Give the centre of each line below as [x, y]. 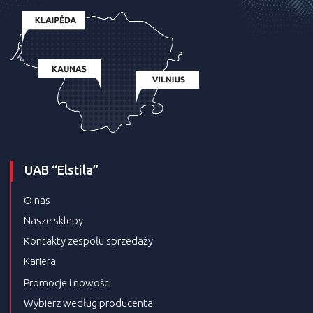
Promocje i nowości [67, 283]
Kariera [40, 261]
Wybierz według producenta [88, 303]
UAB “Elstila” [61, 170]
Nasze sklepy [53, 221]
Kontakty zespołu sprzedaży [88, 241]
